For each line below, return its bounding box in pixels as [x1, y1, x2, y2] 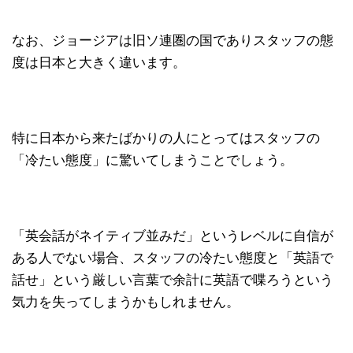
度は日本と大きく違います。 [12, 54, 186, 70]
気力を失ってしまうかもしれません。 [12, 294, 240, 310]
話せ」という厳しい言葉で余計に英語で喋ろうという [12, 272, 333, 288]
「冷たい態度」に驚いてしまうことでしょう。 [12, 152, 293, 168]
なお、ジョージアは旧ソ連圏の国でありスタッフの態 [12, 32, 333, 48]
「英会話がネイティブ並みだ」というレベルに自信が [12, 228, 333, 243]
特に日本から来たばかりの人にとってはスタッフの [12, 130, 320, 146]
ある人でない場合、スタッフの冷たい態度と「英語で [12, 250, 333, 266]
